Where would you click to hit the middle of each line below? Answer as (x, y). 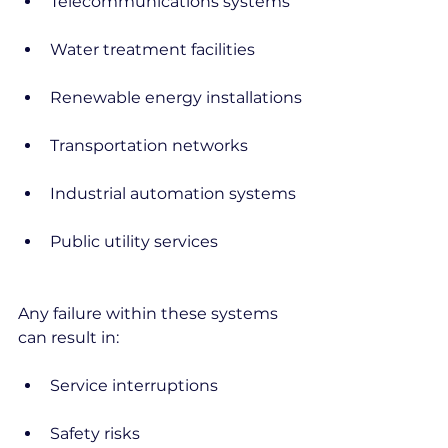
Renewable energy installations (176, 97)
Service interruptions (134, 385)
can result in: (68, 337)
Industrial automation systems (173, 193)
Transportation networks (149, 145)
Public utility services (134, 241)
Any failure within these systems (150, 313)
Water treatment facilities (152, 49)
